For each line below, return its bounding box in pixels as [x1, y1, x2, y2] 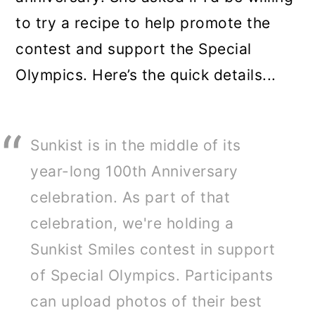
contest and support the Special [15, 39, 252, 58]
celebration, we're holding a [30, 214, 234, 232]
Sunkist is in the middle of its [30, 136, 241, 154]
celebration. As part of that [30, 188, 231, 206]
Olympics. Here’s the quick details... [15, 65, 276, 84]
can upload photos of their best [30, 292, 262, 310]
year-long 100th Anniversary [30, 162, 238, 180]
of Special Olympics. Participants [30, 266, 274, 284]
